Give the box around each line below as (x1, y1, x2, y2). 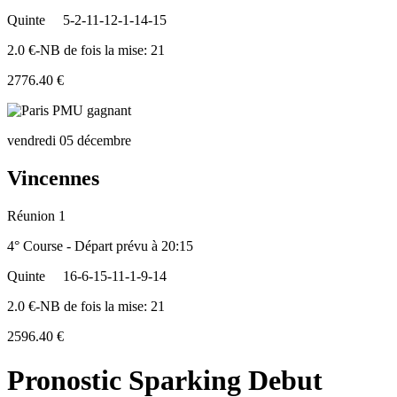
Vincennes (7, 167, 99, 191)
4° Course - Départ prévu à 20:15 (7, 238, 193, 254)
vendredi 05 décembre (7, 133, 131, 149)
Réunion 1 (7, 208, 66, 224)
